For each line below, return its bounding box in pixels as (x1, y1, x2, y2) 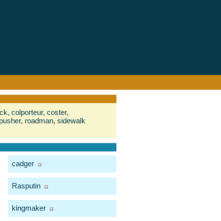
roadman (25, 116, 53, 125)
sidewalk (57, 116, 85, 125)
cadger (12, 159, 34, 168)
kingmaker (12, 204, 46, 213)
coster (47, 108, 67, 116)
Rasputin (12, 182, 40, 190)
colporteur (11, 108, 43, 116)
